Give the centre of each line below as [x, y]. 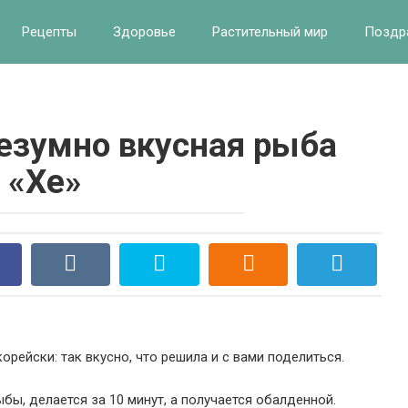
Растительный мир [270, 32]
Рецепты [49, 32]
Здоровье [144, 32]
